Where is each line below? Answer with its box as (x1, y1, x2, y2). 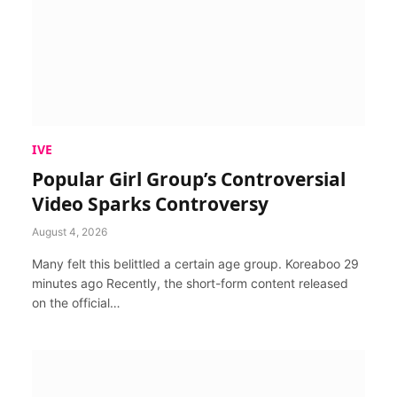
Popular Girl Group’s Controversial (32, 167, 346, 191)
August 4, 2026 (32, 225, 107, 238)
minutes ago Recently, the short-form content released (32, 276, 348, 291)
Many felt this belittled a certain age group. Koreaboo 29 (32, 256, 359, 271)
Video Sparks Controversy (32, 191, 269, 216)
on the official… (32, 295, 121, 310)
